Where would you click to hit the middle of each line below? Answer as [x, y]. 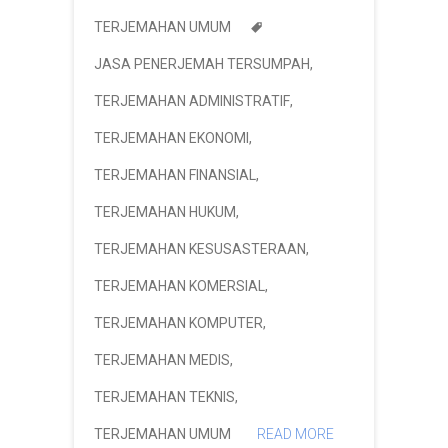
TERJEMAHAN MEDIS [162, 359]
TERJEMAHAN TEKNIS [164, 396]
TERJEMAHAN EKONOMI [171, 137]
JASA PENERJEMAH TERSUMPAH [202, 63]
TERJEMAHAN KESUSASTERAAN [200, 248]
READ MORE [295, 433]
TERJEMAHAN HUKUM [165, 211]
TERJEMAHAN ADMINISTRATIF [192, 100]
